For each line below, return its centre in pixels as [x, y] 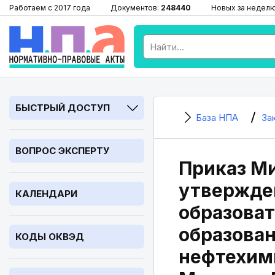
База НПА [217, 118]
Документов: [136, 8]
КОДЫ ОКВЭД [50, 237]
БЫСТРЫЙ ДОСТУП [63, 108]
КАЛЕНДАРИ [46, 194]
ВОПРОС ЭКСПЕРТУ [62, 151]
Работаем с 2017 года [50, 8]
